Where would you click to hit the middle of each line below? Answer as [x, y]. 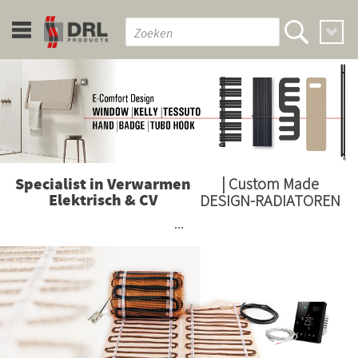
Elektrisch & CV [103, 201]
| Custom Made [270, 183]
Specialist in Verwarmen [103, 185]
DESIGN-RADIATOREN [270, 200]
